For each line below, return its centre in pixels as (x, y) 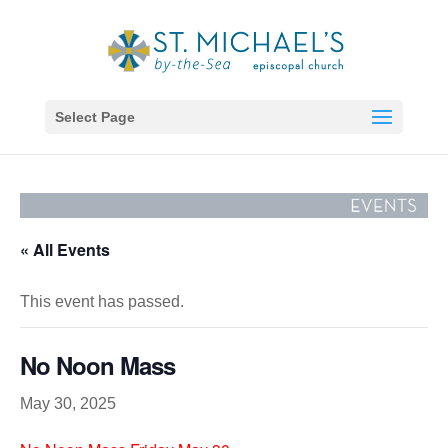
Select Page (94, 117)
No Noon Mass (97, 364)
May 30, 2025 (68, 403)
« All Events (65, 249)
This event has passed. (102, 301)
